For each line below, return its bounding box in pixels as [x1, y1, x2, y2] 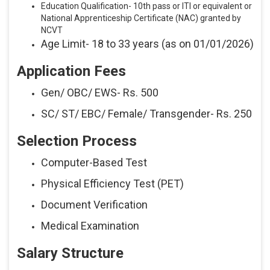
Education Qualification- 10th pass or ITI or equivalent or [40, 1, 252, 11]
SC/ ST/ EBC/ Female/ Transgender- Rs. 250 [40, 107, 252, 121]
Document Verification [40, 198, 148, 212]
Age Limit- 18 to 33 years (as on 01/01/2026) [40, 37, 254, 51]
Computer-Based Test [40, 156, 147, 169]
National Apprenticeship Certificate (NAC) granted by [40, 13, 241, 24]
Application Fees [16, 63, 126, 80]
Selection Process [16, 133, 137, 150]
